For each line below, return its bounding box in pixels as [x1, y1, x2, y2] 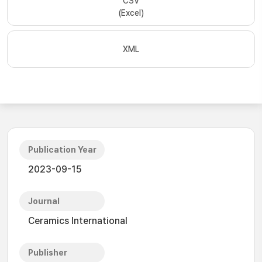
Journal [28, 196, 60, 206]
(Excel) [118, 8, 144, 18]
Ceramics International [28, 215, 127, 226]
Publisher [28, 248, 67, 257]
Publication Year [28, 145, 96, 154]
